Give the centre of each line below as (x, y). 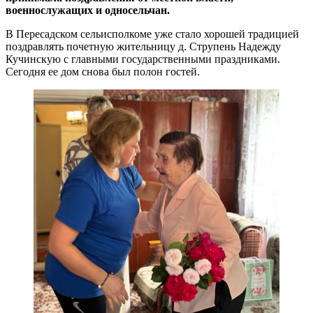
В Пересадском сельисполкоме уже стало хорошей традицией (152, 34)
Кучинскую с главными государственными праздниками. (143, 59)
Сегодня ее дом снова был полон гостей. (103, 71)
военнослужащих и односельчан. (88, 10)
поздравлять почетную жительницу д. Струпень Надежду (143, 46)
